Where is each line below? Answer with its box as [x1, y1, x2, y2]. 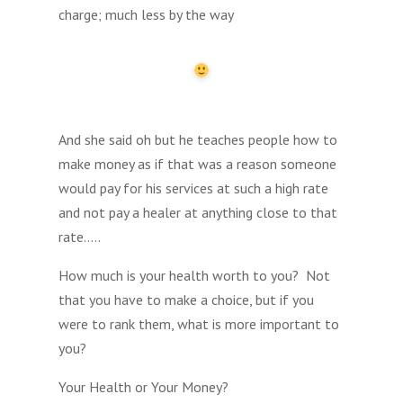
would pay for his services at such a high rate [58, 178, 328, 197]
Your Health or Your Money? [58, 377, 228, 396]
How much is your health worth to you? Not [58, 265, 330, 284]
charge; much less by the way [58, 4, 234, 23]
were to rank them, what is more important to [58, 314, 339, 333]
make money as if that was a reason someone [58, 154, 336, 173]
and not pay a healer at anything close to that [58, 202, 337, 221]
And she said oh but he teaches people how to [58, 130, 337, 148]
